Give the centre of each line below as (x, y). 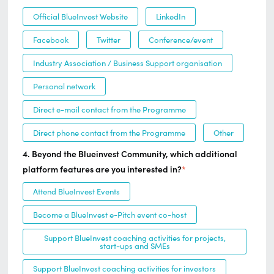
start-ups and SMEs (135, 246)
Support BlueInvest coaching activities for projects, (135, 239)
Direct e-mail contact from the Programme (109, 110)
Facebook (51, 40)
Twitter (109, 40)
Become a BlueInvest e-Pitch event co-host (110, 215)
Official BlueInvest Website (80, 17)
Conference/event (181, 40)
